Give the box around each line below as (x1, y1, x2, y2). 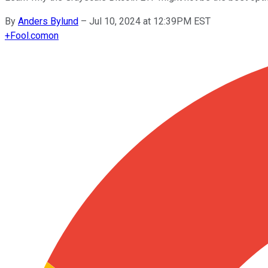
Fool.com (10, 29, 48, 41)
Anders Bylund (18, 15, 78, 27)
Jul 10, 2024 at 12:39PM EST (89, 15, 211, 27)
